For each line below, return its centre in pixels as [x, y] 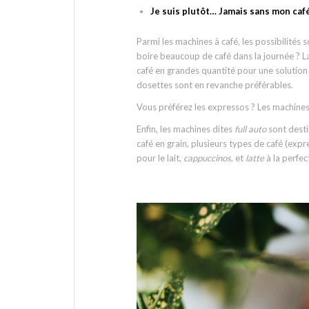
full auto [251, 129]
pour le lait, [160, 158]
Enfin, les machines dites [186, 129]
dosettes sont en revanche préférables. [215, 85]
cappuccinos [207, 158]
